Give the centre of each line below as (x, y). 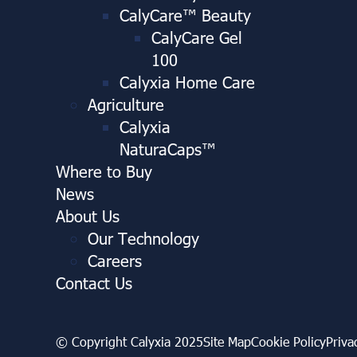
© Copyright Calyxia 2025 (129, 341)
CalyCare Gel (197, 36)
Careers (115, 259)
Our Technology (143, 237)
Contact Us (94, 282)
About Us (88, 215)
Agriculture (126, 103)
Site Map (227, 341)
